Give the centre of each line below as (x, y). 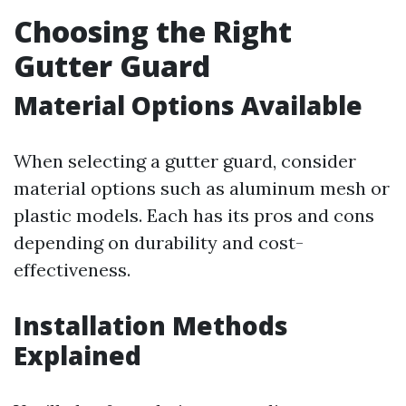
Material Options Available (188, 105)
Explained (77, 355)
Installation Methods (151, 325)
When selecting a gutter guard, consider (185, 161)
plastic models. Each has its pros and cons (194, 215)
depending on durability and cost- (159, 242)
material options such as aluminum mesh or (202, 188)
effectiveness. (72, 270)
